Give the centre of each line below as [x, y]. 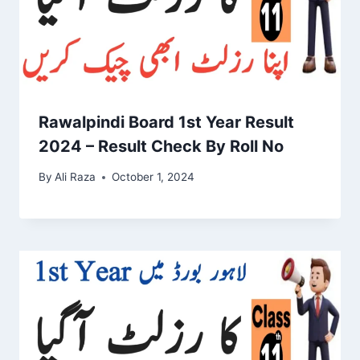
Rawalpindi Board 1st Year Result [166, 122]
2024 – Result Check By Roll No [161, 146]
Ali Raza [76, 177]
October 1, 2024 [153, 177]
